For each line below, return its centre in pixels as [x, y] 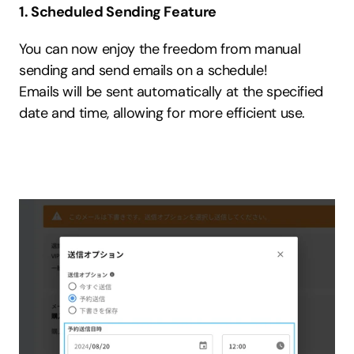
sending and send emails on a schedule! [143, 70]
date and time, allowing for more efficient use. [162, 113]
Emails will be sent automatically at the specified [171, 92]
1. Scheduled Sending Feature [118, 12]
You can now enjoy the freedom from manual [160, 49]
